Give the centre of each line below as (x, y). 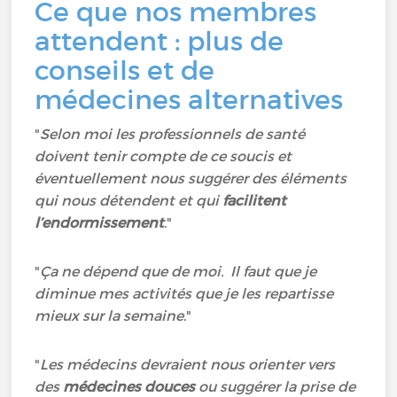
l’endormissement (100, 222)
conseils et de (125, 70)
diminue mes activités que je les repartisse (184, 293)
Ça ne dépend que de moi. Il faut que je (179, 271)
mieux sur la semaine (109, 315)
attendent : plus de (160, 41)
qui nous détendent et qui (129, 200)
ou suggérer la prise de (276, 386)
